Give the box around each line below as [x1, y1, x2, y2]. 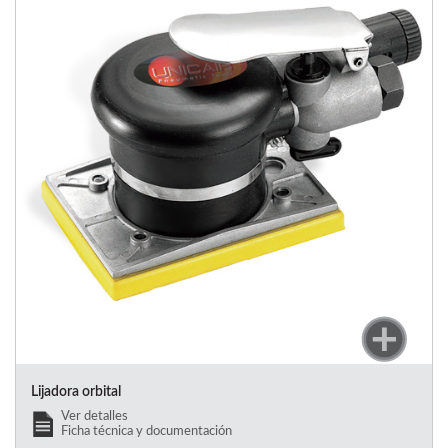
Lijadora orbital [31, 384, 121, 399]
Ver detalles [61, 409, 128, 422]
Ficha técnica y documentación [61, 424, 232, 437]
